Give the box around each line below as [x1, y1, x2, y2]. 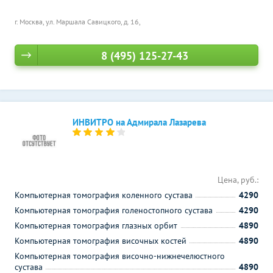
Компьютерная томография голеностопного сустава [15, 205, 213, 216]
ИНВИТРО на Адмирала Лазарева [73, 116, 206, 128]
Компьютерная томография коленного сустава [15, 190, 193, 200]
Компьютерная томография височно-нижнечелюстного [15, 250, 225, 261]
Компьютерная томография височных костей [15, 235, 186, 246]
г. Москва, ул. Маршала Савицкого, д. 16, [15, 17, 141, 26]
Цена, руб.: [218, 174, 258, 185]
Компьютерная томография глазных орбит [15, 220, 177, 231]
